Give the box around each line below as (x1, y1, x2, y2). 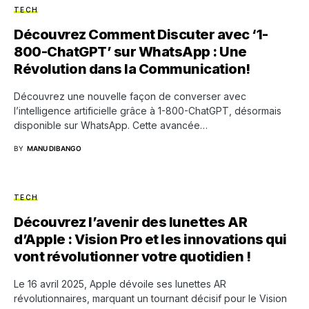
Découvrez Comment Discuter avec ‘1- (14, 26, 268, 43)
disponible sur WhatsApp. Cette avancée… (14, 119, 208, 131)
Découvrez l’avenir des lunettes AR (14, 213, 247, 230)
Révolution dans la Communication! (14, 60, 250, 77)
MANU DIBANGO (27, 143, 81, 152)
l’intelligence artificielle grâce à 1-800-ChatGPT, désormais (14, 104, 281, 117)
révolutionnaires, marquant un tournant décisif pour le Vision (14, 292, 287, 304)
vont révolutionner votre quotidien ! (14, 248, 250, 265)
